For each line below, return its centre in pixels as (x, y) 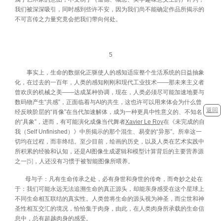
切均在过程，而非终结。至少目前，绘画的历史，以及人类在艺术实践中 (110, 141)
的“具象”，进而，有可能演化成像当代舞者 (70, 122)
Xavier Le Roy (144, 122)
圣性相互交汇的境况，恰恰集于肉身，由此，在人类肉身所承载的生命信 (110, 208)
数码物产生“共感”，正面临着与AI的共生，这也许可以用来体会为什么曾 (108, 102)
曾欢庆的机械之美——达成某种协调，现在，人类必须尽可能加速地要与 (110, 92)
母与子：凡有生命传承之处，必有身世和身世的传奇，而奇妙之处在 (114, 179)
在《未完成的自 (184, 122)
